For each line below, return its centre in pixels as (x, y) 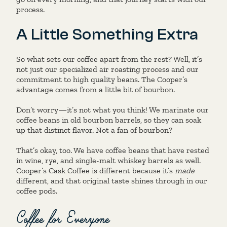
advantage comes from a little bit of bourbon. (96, 89)
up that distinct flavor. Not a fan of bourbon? (94, 130)
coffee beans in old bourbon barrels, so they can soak (109, 120)
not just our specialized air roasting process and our (107, 69)
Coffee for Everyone (63, 216)
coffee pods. (38, 191)
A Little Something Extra (107, 34)
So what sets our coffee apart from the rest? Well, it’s (109, 59)
